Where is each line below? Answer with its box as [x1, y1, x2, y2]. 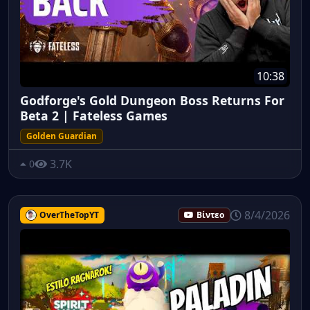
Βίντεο [197, 209, 224, 221]
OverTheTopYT [39, 209, 99, 221]
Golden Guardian [26, 129, 97, 142]
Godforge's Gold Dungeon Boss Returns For [20, 91, 284, 109]
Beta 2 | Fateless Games [20, 107, 167, 124]
